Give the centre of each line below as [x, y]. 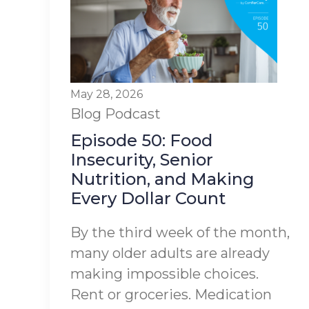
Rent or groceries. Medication [171, 295]
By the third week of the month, [180, 232]
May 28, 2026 [107, 94]
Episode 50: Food [141, 140]
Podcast [133, 114]
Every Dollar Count [148, 198]
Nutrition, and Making [162, 179]
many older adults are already [170, 253]
